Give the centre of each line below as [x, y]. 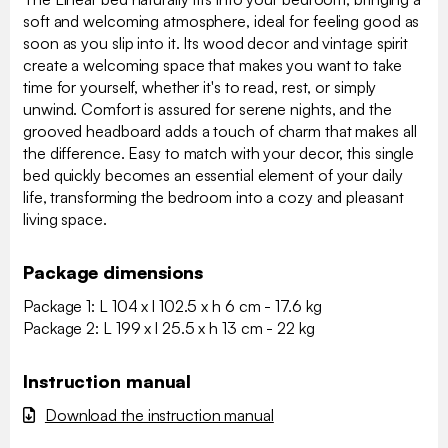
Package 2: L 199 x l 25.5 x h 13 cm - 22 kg [169, 328]
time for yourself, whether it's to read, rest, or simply [200, 87]
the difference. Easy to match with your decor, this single [219, 153]
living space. [65, 219]
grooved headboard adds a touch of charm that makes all [220, 131]
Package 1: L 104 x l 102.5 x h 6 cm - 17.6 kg [172, 306]
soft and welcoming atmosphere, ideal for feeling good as [221, 21]
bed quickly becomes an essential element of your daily [213, 175]
